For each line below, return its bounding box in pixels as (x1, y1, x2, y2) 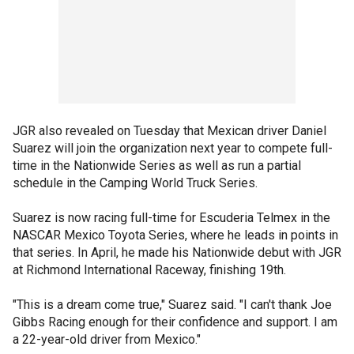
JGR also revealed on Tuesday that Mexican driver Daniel (13, 123, 326, 138)
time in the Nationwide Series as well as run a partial (13, 158, 301, 173)
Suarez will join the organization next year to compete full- (13, 141, 333, 156)
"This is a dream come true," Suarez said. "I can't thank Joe (13, 297, 332, 312)
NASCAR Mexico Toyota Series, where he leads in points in (13, 228, 338, 243)
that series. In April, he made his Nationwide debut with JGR (13, 245, 341, 260)
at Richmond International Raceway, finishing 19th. (13, 262, 286, 277)
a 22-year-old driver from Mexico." (13, 332, 201, 347)
